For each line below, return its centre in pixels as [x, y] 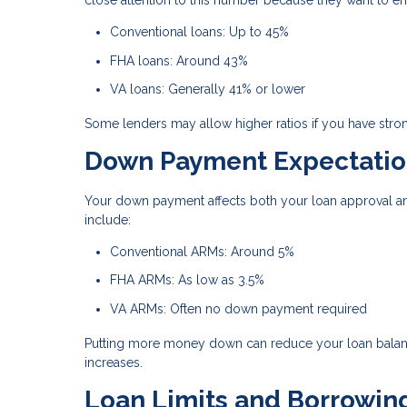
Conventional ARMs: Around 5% [202, 251]
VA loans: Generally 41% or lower [208, 89]
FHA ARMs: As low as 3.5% [187, 280]
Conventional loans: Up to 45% [199, 32]
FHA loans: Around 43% [179, 60]
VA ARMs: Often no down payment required [238, 308]
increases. [114, 362]
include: [108, 219]
